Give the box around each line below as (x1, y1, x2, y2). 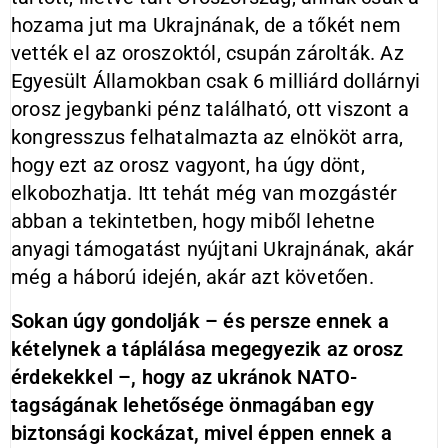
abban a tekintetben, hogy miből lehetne (11, 209, 375, 233)
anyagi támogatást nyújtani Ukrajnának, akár (11, 237, 415, 261)
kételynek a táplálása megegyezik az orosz (11, 337, 404, 361)
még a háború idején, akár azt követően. (11, 265, 374, 289)
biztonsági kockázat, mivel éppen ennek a (11, 421, 393, 445)
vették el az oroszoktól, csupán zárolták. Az (11, 41, 404, 65)
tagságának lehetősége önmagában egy (11, 393, 374, 417)
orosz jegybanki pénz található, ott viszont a (11, 97, 410, 121)
